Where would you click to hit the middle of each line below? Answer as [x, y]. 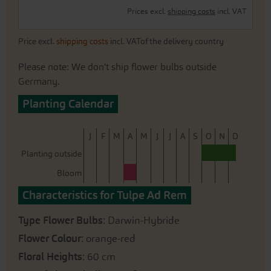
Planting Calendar [68, 104]
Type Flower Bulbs [60, 220]
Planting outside [51, 154]
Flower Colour [50, 238]
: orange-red [108, 238]
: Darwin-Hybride [141, 220]
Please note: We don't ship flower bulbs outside [117, 67]
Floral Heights [50, 256]
